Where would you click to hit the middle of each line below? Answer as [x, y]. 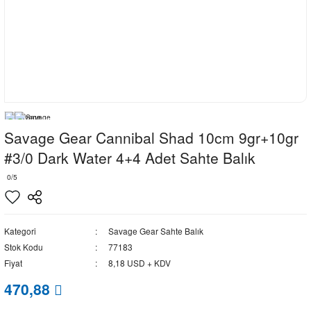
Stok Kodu [24, 247]
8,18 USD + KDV [139, 263]
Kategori [20, 231]
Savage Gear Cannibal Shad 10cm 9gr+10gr [151, 137]
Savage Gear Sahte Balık [155, 231]
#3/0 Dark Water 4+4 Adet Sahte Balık [130, 158]
